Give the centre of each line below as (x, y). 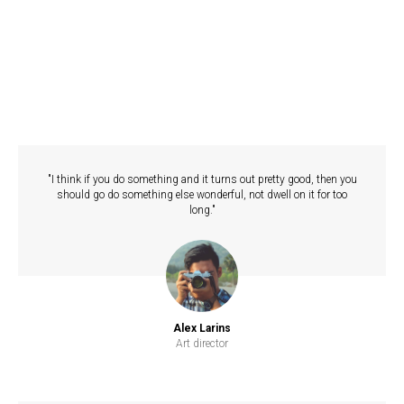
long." (202, 210)
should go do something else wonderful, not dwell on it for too (202, 195)
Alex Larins (202, 328)
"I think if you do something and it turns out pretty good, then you (202, 179)
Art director (202, 344)
